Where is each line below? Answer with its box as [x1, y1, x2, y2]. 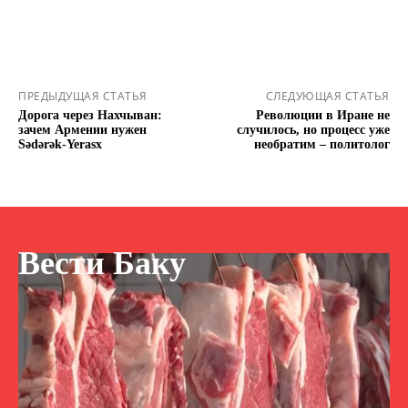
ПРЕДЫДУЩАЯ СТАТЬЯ [18, 88, 148, 105]
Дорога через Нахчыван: [18, 108, 162, 123]
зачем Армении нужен [18, 123, 147, 138]
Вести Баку [18, 244, 186, 281]
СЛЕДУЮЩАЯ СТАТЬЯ [265, 88, 390, 105]
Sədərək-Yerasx [18, 138, 102, 152]
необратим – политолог [253, 138, 390, 152]
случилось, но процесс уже [236, 123, 390, 138]
